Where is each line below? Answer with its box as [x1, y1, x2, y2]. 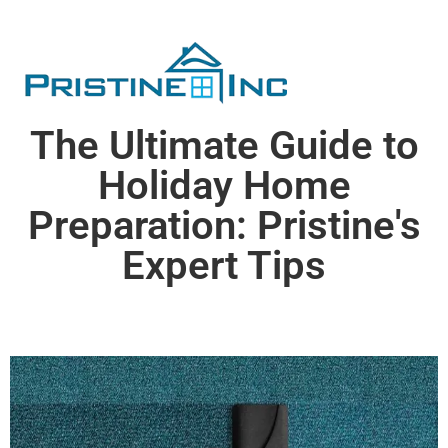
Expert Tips [122, 241, 326, 289]
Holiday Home [97, 161, 351, 209]
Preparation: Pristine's [27, 201, 421, 249]
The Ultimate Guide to [29, 121, 419, 169]
